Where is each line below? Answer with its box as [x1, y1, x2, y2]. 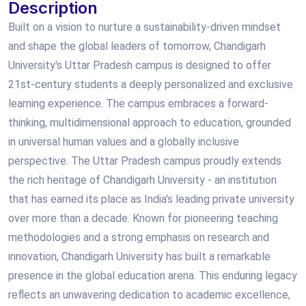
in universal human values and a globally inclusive [8, 135, 239, 148]
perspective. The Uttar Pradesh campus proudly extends [8, 154, 281, 167]
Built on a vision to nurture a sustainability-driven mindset [8, 20, 281, 33]
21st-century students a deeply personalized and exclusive [8, 78, 293, 91]
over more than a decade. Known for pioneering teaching [8, 212, 278, 225]
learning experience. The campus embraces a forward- [8, 97, 268, 110]
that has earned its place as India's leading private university [8, 193, 294, 206]
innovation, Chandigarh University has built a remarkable [8, 250, 270, 263]
